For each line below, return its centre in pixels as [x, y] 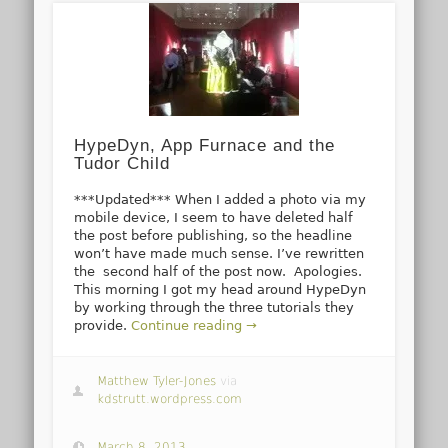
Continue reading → [194, 325]
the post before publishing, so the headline [213, 235]
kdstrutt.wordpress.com [170, 399]
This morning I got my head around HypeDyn [220, 289]
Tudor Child [122, 163]
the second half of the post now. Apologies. [218, 271]
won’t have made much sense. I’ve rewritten [219, 253]
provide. [103, 325]
